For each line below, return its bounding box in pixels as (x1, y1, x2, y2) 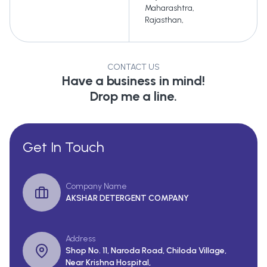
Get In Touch (23, 138, 104, 156)
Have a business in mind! (62, 73, 205, 89)
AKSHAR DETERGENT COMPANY (66, 193, 189, 204)
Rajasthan (145, 15, 182, 26)
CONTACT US (107, 62, 160, 73)
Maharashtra (145, 3, 193, 14)
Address (66, 234, 95, 244)
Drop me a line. (90, 88, 177, 105)
